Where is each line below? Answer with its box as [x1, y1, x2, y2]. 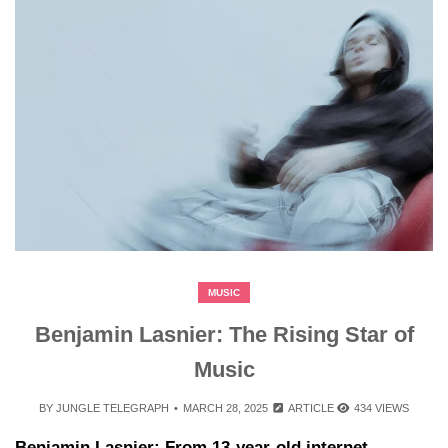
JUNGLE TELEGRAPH [56, 402, 169, 415]
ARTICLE [285, 402, 337, 415]
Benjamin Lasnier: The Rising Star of [34, 322, 414, 348]
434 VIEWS [351, 402, 409, 415]
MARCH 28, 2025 [183, 402, 268, 415]
